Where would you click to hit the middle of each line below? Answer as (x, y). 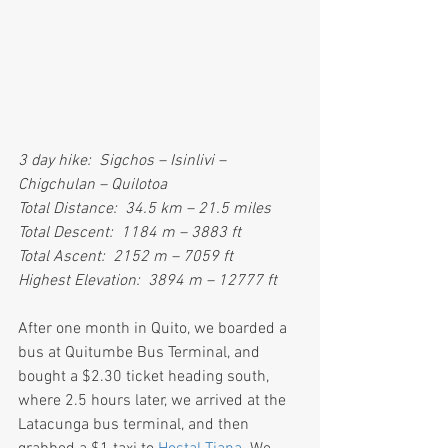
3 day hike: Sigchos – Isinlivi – (124, 161)
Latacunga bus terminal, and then (135, 425)
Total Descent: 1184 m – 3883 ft (129, 233)
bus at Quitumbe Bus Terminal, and (141, 353)
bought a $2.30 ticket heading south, (145, 377)
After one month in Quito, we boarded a (154, 329)
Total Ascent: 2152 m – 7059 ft (125, 257)
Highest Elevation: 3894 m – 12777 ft (147, 281)
